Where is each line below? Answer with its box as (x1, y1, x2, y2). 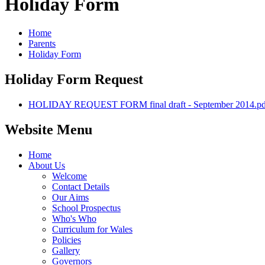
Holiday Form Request (5, 71, 143, 87)
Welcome (52, 170, 87, 181)
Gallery (52, 245, 80, 256)
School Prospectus (52, 202, 121, 213)
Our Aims (52, 192, 89, 202)
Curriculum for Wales (52, 224, 132, 234)
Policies (52, 234, 81, 245)
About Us (28, 160, 65, 170)
